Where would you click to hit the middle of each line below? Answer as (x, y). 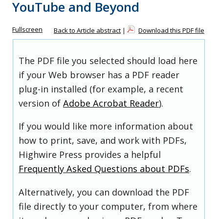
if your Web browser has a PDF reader (99, 75)
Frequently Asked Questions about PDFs (104, 169)
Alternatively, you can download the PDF (104, 192)
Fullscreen (27, 29)
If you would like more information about (106, 126)
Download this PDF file (171, 30)
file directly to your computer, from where (108, 206)
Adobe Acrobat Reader (111, 103)
